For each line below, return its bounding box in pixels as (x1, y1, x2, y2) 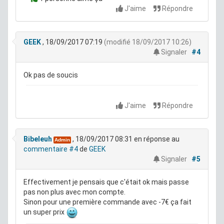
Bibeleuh (23, 135, 52, 143)
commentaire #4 (23, 145, 78, 153)
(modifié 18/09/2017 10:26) (104, 38, 191, 46)
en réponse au (132, 135, 179, 143)
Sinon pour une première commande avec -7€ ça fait (23, 198, 191, 206)
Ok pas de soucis (23, 71, 78, 79)
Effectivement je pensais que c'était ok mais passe (23, 178, 189, 186)
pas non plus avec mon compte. (23, 188, 125, 196)
